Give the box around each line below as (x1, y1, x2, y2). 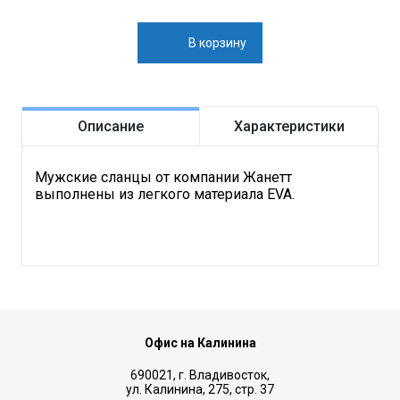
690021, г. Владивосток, (130, 368, 270, 383)
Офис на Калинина (144, 336, 256, 351)
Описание (78, 118, 144, 136)
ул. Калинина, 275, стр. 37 (126, 382, 274, 397)
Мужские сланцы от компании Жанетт (35, 169, 292, 187)
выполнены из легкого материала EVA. (35, 186, 295, 204)
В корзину (188, 36, 246, 51)
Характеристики (233, 118, 345, 136)
